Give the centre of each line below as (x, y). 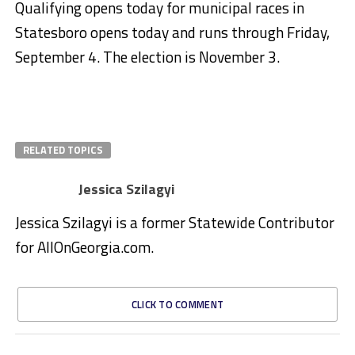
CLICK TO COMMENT (177, 305)
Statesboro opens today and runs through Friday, (172, 32)
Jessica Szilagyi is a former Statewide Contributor (174, 223)
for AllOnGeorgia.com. (84, 247)
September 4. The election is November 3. (147, 57)
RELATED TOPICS (63, 150)
